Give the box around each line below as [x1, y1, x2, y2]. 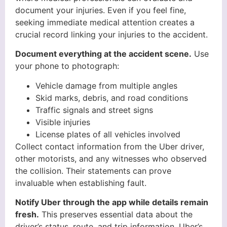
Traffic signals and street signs [35, 104, 153, 115]
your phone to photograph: [15, 61, 119, 71]
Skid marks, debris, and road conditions [35, 92, 188, 103]
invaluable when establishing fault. [15, 177, 146, 188]
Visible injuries [35, 117, 90, 127]
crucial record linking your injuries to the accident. [15, 29, 208, 40]
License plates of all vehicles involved [35, 129, 180, 139]
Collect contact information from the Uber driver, [15, 141, 204, 152]
